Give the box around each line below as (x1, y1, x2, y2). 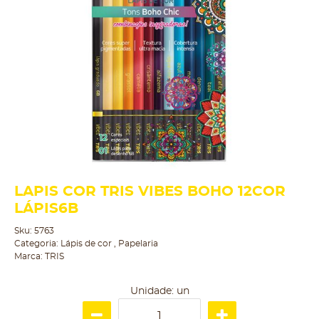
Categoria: (14, 239, 58, 248)
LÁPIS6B (14, 202, 78, 216)
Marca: (14, 252, 45, 261)
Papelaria (118, 239, 158, 248)
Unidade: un (130, 286, 189, 296)
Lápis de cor (61, 239, 114, 248)
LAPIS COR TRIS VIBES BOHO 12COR (14, 184, 286, 199)
